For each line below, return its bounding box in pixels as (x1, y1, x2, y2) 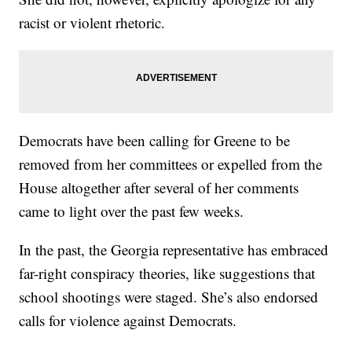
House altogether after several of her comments (19, 177, 299, 197)
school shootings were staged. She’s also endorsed (19, 286, 319, 306)
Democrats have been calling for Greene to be (19, 130, 291, 150)
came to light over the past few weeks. (19, 200, 244, 221)
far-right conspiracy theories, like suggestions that (19, 262, 316, 283)
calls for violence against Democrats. (19, 310, 237, 330)
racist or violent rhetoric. (19, 12, 166, 32)
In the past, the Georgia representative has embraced (19, 239, 329, 259)
